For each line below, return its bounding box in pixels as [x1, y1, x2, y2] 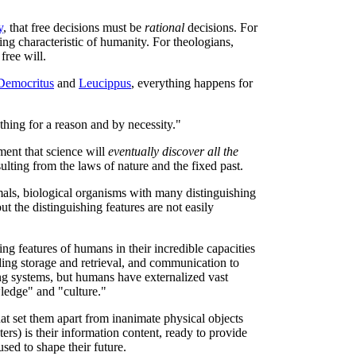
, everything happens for [131, 76, 253, 90]
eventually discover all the [108, 145, 238, 158]
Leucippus [79, 76, 131, 90]
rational [145, 21, 184, 34]
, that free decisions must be [3, 21, 145, 34]
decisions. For [184, 21, 257, 34]
